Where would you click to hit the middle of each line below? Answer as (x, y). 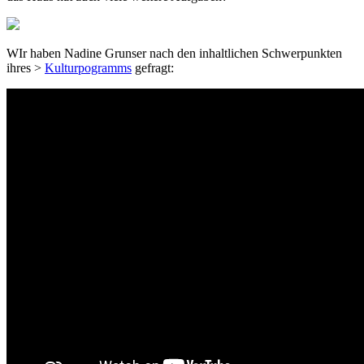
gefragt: (153, 67)
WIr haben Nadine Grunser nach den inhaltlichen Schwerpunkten (174, 53)
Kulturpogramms (88, 67)
